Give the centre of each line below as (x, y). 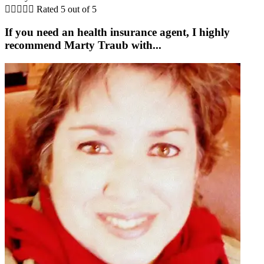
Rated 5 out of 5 (67, 9)
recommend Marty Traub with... (83, 45)
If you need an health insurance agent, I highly (117, 32)
